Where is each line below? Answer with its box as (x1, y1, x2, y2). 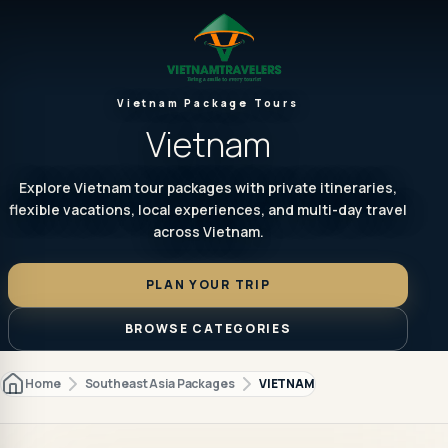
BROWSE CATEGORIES (124, 320, 292, 337)
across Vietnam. (152, 222, 264, 241)
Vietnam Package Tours (117, 96, 299, 110)
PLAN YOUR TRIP (145, 276, 271, 293)
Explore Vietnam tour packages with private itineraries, (19, 178, 397, 197)
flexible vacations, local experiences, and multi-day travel (9, 200, 407, 219)
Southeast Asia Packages (84, 375, 235, 392)
